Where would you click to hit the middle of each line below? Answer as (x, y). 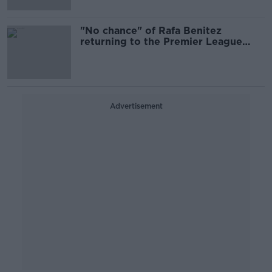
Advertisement (136, 106)
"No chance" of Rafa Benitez (151, 31)
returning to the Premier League (161, 42)
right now (104, 53)
